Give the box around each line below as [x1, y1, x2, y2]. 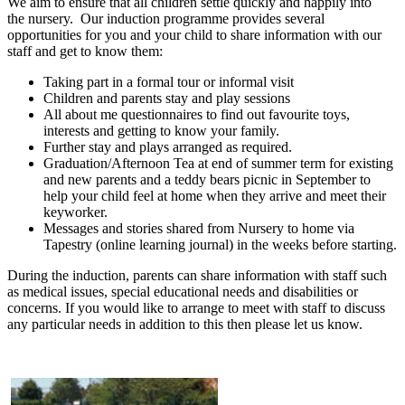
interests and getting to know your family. [43, 122, 279, 138]
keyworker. [43, 203, 108, 220]
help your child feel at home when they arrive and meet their [43, 187, 386, 203]
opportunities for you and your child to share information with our [7, 26, 381, 42]
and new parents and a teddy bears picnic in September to [43, 171, 371, 187]
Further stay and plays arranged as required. [43, 138, 292, 155]
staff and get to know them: [7, 42, 163, 59]
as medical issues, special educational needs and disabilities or [7, 283, 358, 299]
